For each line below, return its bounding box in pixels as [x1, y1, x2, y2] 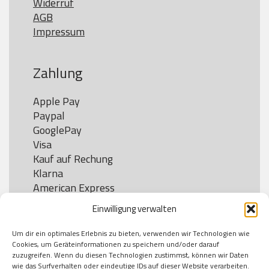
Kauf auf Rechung [33, 151, 113, 167]
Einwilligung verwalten [92, 202, 177, 216]
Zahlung [33, 62, 82, 83]
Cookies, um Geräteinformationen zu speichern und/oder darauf [12, 238, 219, 250]
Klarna [33, 165, 63, 181]
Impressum [33, 23, 85, 40]
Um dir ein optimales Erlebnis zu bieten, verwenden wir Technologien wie [12, 228, 250, 239]
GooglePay [33, 122, 82, 138]
